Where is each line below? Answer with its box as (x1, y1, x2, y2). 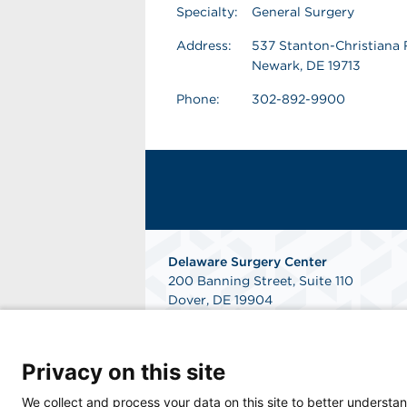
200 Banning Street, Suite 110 (168, 273, 353, 288)
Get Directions (168, 350, 260, 364)
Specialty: (176, 5, 238, 19)
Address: (176, 38, 232, 53)
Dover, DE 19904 (168, 293, 273, 307)
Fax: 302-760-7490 (168, 331, 288, 345)
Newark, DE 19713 (252, 58, 361, 73)
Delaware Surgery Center (168, 254, 327, 269)
